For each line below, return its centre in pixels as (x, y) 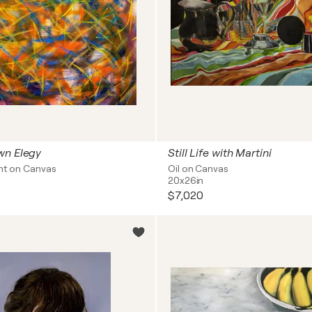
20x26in (186, 180)
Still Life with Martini (220, 153)
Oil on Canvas (198, 169)
